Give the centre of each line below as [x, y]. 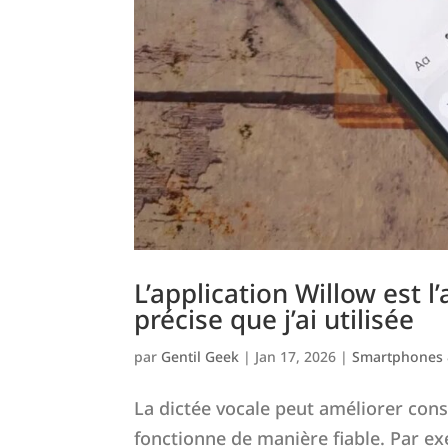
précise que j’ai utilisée [274, 318]
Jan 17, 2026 [296, 356]
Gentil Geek [200, 356]
